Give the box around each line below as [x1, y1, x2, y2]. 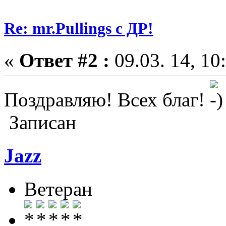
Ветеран [24, 178, 92, 200]
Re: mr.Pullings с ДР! [4, 19, 153, 37]
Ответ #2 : [19, 49, 109, 71]
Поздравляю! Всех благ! [4, 88, 210, 110]
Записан [4, 111, 76, 133]
